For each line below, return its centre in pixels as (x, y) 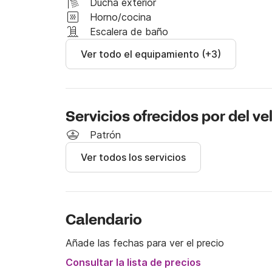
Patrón (105, 135)
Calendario (104, 221)
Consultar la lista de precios (133, 262)
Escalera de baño (129, 32)
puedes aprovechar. (109, 46)
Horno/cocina (121, 17)
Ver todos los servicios (133, 157)
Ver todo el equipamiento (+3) (151, 54)
